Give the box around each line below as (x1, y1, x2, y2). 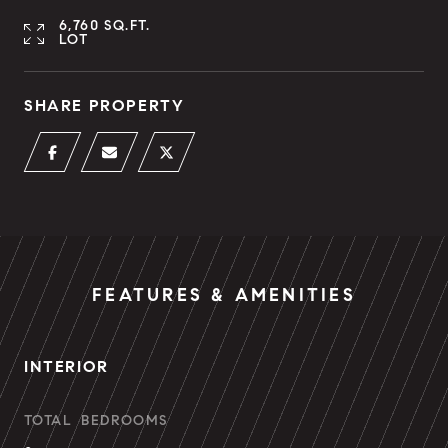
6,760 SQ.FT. (59, 17, 151, 34)
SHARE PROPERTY (24, 96, 185, 115)
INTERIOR (24, 357, 109, 376)
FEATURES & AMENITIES (92, 284, 356, 306)
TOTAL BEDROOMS (24, 412, 168, 429)
